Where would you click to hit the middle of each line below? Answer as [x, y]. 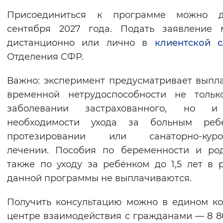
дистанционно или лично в [81, 43]
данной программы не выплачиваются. [99, 178]
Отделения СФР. [45, 57]
